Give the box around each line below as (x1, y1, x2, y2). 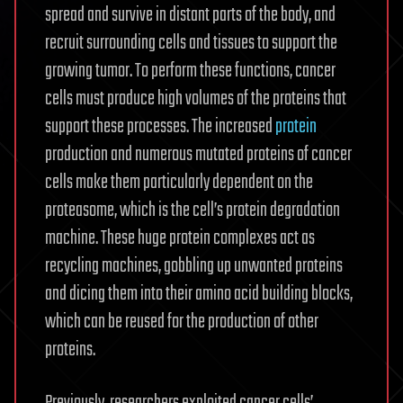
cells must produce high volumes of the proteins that (45, 84, 346, 115)
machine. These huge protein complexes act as (45, 223, 315, 255)
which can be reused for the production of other (45, 307, 318, 338)
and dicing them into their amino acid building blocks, (45, 279, 353, 310)
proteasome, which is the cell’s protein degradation (45, 195, 340, 227)
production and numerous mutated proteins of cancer (45, 139, 352, 171)
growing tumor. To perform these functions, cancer (45, 56, 336, 87)
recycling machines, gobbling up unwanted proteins (45, 251, 343, 282)
